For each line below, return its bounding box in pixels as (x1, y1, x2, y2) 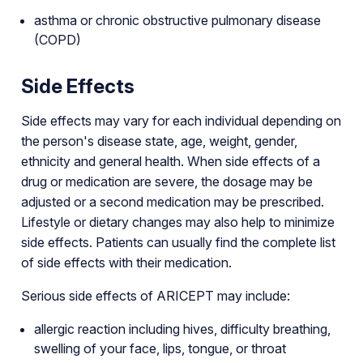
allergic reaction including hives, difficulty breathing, (33, 320, 331, 337)
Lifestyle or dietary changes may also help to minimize (20, 213, 335, 230)
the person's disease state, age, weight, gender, (20, 132, 297, 149)
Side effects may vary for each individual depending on (20, 112, 341, 129)
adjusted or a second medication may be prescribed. (20, 193, 324, 210)
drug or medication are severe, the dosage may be (20, 173, 313, 190)
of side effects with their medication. (20, 254, 232, 271)
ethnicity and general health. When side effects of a (20, 152, 320, 169)
